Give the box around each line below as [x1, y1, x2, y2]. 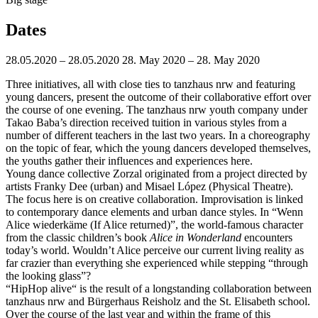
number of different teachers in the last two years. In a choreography [6, 128, 310, 141]
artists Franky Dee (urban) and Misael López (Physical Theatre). [6, 180, 293, 192]
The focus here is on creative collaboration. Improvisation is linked [6, 192, 303, 205]
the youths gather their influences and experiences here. [6, 154, 253, 167]
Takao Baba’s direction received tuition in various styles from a [6, 116, 287, 128]
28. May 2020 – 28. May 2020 [122, 53, 260, 66]
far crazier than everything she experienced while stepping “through [6, 256, 308, 269]
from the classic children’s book [6, 231, 150, 243]
